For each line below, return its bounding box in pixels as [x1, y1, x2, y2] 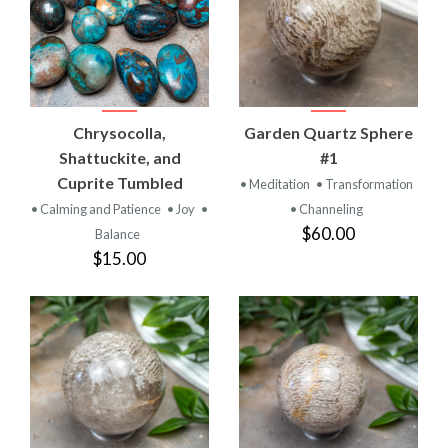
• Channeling [290, 200, 363, 217]
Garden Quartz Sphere [244, 122, 413, 142]
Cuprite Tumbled [56, 172, 183, 192]
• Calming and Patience [31, 200, 163, 217]
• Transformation [316, 175, 413, 192]
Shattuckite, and [58, 147, 181, 167]
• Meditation [240, 175, 312, 192]
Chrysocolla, [73, 122, 166, 142]
